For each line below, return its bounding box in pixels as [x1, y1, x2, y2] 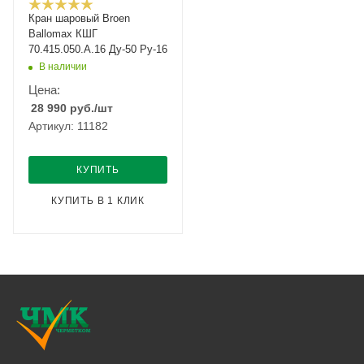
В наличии [39, 60, 87, 72]
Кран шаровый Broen [28, 12, 130, 24]
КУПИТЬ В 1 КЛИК [51, 195, 145, 206]
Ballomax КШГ [28, 28, 97, 40]
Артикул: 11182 [28, 119, 108, 132]
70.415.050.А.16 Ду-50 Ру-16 [28, 43, 167, 55]
